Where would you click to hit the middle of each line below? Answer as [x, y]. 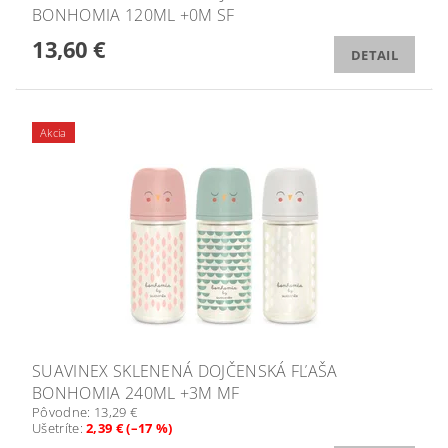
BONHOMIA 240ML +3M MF [136, 392]
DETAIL [374, 55]
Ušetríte [56, 427]
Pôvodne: [63, 411]
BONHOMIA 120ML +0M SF [133, 15]
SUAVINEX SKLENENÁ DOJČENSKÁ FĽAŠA [185, 370]
